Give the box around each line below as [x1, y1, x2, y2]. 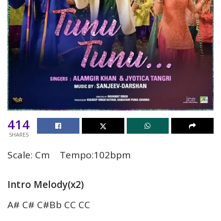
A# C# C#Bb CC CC [7, 198, 90, 211]
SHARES [8, 130, 29, 138]
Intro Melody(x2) [7, 178, 84, 191]
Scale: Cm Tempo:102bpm [7, 148, 131, 161]
